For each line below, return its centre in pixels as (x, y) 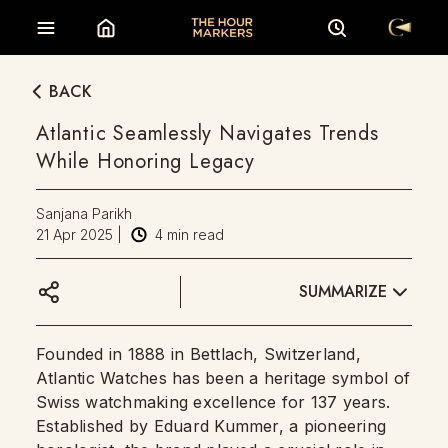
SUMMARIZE (343, 291)
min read (193, 234)
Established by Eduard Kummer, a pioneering (211, 426)
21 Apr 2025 (74, 234)
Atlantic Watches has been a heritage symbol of (223, 378)
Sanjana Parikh (84, 213)
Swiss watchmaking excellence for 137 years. (213, 402)
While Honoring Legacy (145, 161)
